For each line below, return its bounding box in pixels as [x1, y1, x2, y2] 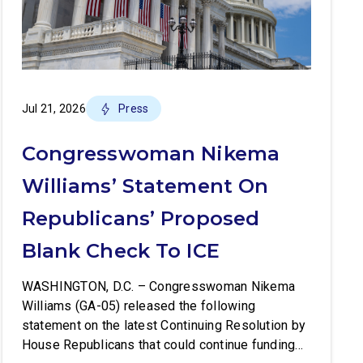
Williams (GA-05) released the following [21, 298, 256, 314]
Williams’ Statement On [21, 174, 269, 198]
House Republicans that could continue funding [21, 337, 296, 352]
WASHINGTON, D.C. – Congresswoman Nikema [21, 279, 296, 294]
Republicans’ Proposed [21, 207, 260, 230]
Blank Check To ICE [21, 239, 220, 263]
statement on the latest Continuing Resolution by [21, 318, 306, 333]
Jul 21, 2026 [21, 102, 87, 115]
